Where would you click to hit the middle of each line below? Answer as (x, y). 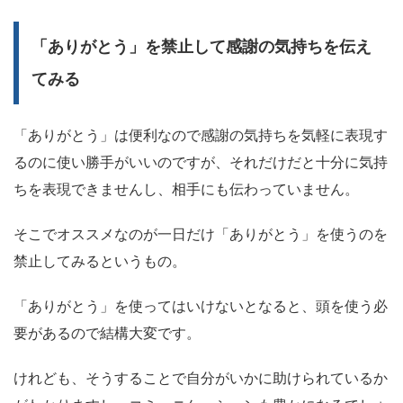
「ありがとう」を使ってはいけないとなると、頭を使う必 (201, 307)
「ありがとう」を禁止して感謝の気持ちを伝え (201, 47)
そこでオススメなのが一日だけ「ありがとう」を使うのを (201, 235)
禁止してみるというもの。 (100, 262)
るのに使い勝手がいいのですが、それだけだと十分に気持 (201, 163)
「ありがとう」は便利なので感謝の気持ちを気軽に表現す (201, 136)
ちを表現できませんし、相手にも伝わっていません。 (186, 190)
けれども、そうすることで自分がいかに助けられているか (201, 379)
